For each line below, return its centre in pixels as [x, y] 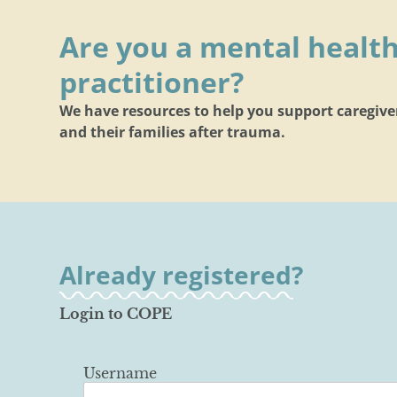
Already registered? [182, 274]
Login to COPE [116, 313]
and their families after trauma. [173, 132]
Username [121, 373]
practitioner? [152, 82]
